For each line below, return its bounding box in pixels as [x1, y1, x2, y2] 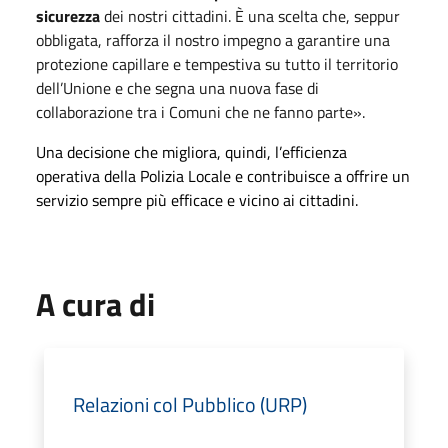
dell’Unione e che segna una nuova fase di [36, 75, 319, 100]
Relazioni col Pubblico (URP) [73, 388, 307, 420]
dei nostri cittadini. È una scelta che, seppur [104, 3, 400, 28]
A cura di [36, 279, 155, 328]
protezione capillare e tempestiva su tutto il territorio [36, 51, 398, 76]
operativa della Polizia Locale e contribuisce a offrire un [36, 163, 410, 188]
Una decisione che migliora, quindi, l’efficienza [36, 139, 347, 164]
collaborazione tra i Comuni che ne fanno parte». [36, 99, 365, 124]
